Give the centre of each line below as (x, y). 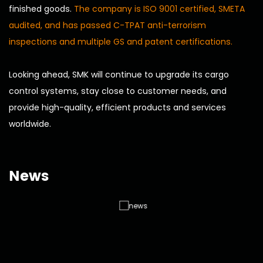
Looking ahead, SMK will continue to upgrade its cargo (119, 75)
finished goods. (41, 9)
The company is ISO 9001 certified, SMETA (159, 9)
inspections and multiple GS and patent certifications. (121, 42)
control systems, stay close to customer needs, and (118, 91)
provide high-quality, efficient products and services (117, 108)
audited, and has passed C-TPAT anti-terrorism (107, 26)
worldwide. (30, 124)
